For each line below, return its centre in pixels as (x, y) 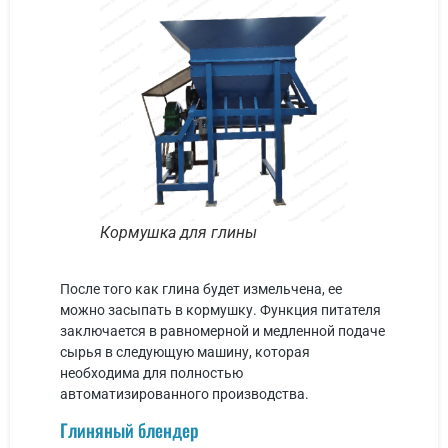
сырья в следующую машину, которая (185, 352)
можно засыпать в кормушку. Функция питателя (220, 310)
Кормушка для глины (178, 233)
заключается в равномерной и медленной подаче (222, 331)
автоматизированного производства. (184, 394)
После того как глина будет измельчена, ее (201, 289)
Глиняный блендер (129, 429)
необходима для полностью (151, 373)
